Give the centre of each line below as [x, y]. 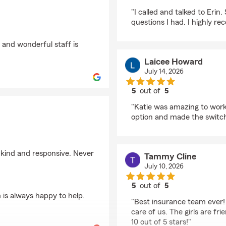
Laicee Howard [173, 62]
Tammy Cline [170, 156]
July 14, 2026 [164, 72]
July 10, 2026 [164, 166]
